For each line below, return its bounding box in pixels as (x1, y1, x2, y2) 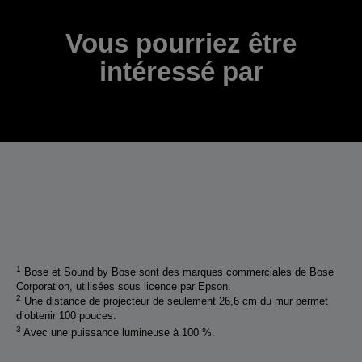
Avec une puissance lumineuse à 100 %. (21, 326, 215, 339)
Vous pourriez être (65, 27, 297, 58)
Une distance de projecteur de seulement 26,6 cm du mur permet (21, 294, 328, 307)
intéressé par (99, 56, 263, 86)
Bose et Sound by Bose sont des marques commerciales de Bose (21, 265, 334, 278)
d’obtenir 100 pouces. (16, 309, 116, 322)
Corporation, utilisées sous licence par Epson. (16, 280, 231, 293)
